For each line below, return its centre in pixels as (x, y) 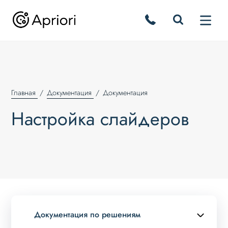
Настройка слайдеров (100, 119)
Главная (24, 92)
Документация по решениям (88, 214)
